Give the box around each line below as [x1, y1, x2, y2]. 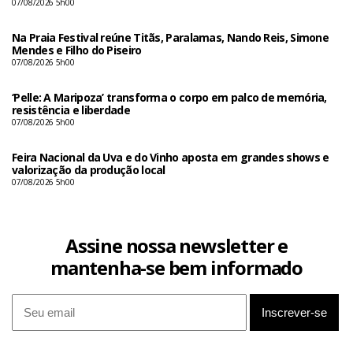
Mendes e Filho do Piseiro [12, 42, 142, 58]
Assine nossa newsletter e [65, 232, 288, 258]
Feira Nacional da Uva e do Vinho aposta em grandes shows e [12, 149, 329, 165]
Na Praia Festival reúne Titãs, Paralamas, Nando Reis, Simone [12, 29, 329, 45]
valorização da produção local [12, 162, 165, 177]
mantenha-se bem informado [50, 254, 303, 281]
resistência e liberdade [12, 102, 130, 117]
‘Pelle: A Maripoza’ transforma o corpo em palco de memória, [12, 89, 327, 105]
